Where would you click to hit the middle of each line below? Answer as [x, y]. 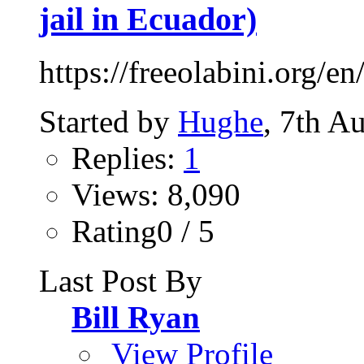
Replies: [128, 158]
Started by [108, 122]
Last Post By [121, 281]
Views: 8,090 [156, 195]
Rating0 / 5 [143, 232]
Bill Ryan [136, 318]
